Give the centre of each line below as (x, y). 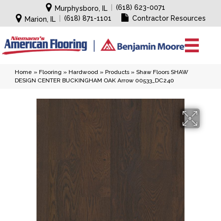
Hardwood (83, 72)
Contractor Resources (169, 18)
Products (117, 72)
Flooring (50, 72)
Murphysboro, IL (81, 8)
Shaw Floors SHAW (162, 72)
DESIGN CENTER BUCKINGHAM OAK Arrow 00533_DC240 (94, 80)
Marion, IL (40, 19)
